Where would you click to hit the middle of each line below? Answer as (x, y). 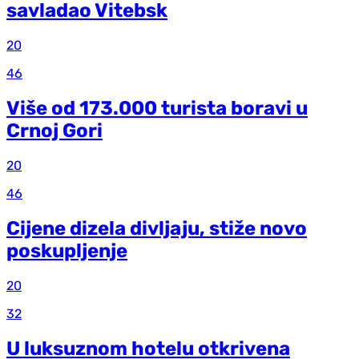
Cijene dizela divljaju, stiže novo (157, 229)
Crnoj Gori (54, 131)
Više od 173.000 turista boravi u (157, 109)
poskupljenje (67, 251)
